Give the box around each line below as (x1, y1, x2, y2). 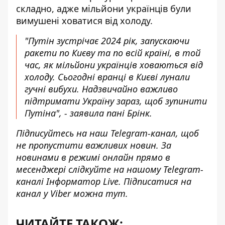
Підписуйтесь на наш (16, 127, 110, 139)
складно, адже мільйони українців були (16, 3, 191, 15)
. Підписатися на (119, 175, 191, 187)
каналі (16, 175, 46, 187)
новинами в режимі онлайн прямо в (16, 151, 170, 163)
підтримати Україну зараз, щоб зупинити (25, 95, 207, 107)
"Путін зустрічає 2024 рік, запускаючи (25, 35, 189, 47)
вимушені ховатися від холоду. (16, 15, 153, 27)
